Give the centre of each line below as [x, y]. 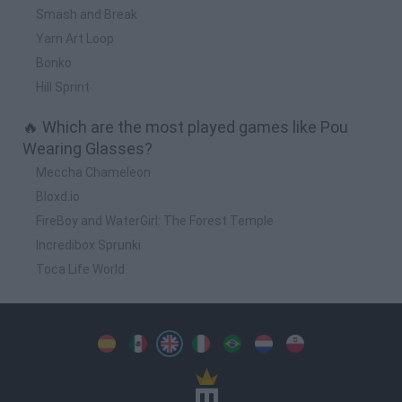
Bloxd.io [58, 196]
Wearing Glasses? [87, 148]
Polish [321, 338]
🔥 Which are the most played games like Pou [185, 127]
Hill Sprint [63, 87]
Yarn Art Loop [75, 38]
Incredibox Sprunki [88, 245]
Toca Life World [80, 269]
